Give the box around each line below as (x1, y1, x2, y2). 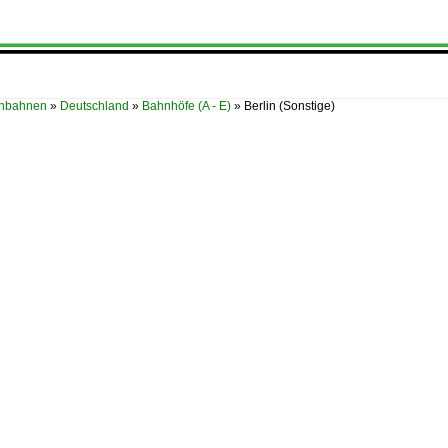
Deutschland (60, 99, 129, 113)
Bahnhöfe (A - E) (142, 99, 231, 113)
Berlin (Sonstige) (244, 99, 335, 113)
